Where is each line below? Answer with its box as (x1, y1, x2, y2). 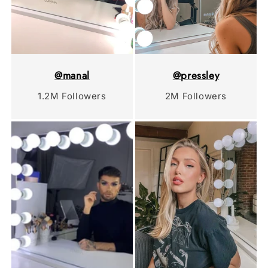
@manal (54, 68, 90, 83)
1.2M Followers (38, 90, 106, 102)
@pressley (172, 68, 220, 83)
